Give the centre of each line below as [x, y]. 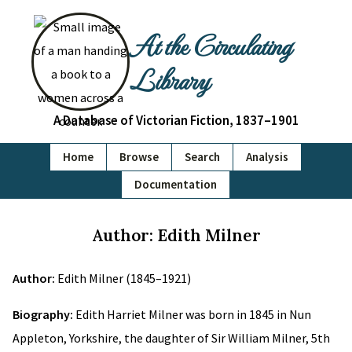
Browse [139, 157]
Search [202, 157]
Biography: [44, 314]
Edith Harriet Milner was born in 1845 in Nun [193, 314]
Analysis [267, 157]
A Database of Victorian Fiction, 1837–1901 [176, 120]
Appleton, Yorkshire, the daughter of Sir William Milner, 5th [171, 338]
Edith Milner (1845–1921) [124, 278]
